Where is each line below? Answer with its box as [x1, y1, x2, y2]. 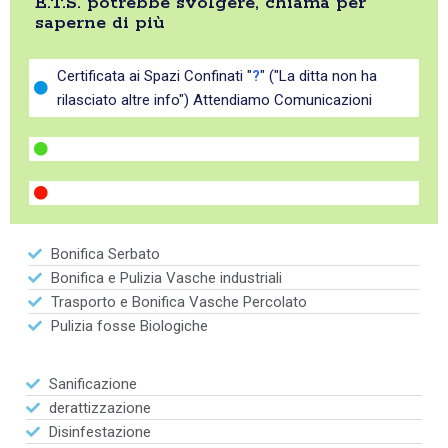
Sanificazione [48, 375, 137, 394]
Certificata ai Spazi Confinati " [56, 67, 252, 86]
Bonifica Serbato [50, 245, 160, 264]
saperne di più [35, 12, 165, 35]
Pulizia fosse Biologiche [50, 317, 208, 336]
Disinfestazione [48, 423, 151, 442]
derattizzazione [48, 399, 151, 418]
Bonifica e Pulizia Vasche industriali [50, 269, 282, 288]
